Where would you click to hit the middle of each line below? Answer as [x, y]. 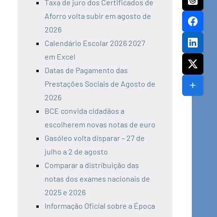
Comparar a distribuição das [92, 165]
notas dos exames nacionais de [97, 179]
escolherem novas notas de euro [100, 124]
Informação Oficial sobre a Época [100, 206]
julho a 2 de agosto [76, 152]
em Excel [60, 57]
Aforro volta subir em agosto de [98, 16]
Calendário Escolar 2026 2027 [95, 43]
